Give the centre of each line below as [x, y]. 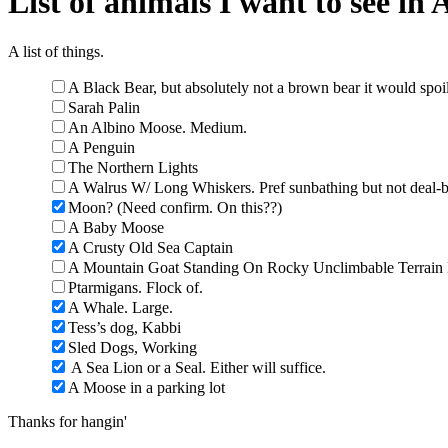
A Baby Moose [116, 227]
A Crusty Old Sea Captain [150, 247]
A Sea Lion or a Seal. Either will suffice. [197, 367]
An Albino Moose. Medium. [157, 127]
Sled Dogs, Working [132, 347]
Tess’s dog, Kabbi [124, 327]
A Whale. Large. [120, 307]
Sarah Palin [104, 107]
